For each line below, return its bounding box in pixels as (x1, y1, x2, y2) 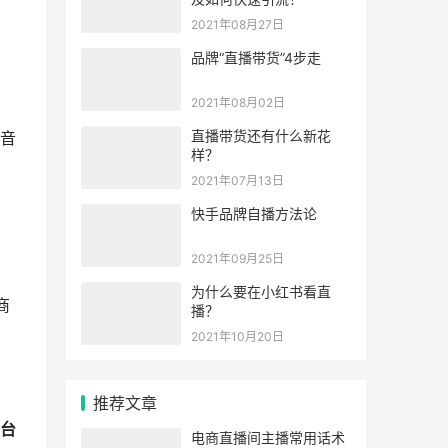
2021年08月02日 (191, 95, 285, 110)
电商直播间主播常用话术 (191, 429, 345, 446)
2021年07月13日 (191, 173, 284, 188)
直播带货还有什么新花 (191, 127, 331, 144)
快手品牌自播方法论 (191, 205, 317, 222)
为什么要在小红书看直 (191, 283, 331, 300)
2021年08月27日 (191, 17, 284, 32)
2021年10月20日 (191, 329, 284, 344)
